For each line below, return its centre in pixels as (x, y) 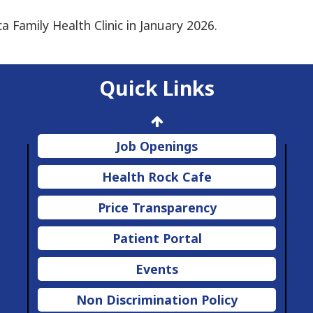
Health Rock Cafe (157, 177)
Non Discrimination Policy (157, 300)
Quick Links (157, 88)
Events (157, 269)
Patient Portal (157, 239)
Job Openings (157, 146)
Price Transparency (157, 208)
